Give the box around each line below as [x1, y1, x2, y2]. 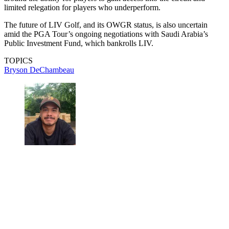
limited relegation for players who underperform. [4, 3, 161, 12]
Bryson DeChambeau [4, 65, 74, 75]
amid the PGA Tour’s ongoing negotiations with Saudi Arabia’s [4, 30, 208, 39]
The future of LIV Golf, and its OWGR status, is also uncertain [4, 20, 208, 30]
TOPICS [4, 56, 33, 65]
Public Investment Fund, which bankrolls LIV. [4, 39, 153, 48]
